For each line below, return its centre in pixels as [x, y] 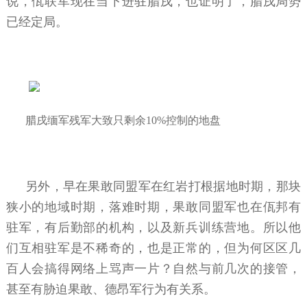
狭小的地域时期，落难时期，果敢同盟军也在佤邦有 [153, 207]
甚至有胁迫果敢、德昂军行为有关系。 [111, 289]
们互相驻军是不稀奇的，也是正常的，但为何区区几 [153, 248]
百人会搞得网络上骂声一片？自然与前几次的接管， [153, 268]
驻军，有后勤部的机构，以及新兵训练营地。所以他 [153, 227]
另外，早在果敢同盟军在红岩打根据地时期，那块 [163, 186]
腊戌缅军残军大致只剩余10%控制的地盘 [123, 120]
